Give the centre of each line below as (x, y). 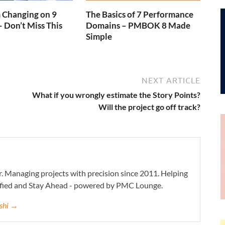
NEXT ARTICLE (171, 81)
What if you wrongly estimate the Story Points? (116, 95)
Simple (99, 36)
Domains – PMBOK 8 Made (138, 25)
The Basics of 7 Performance (140, 14)
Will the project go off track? (149, 107)
